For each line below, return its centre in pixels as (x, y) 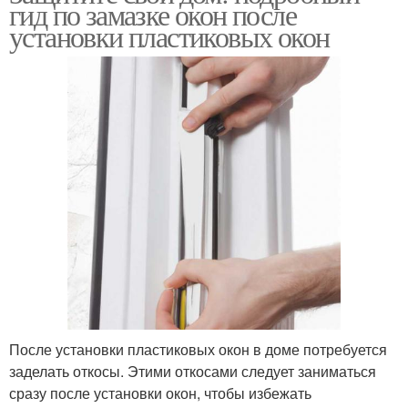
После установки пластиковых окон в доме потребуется (198, 349)
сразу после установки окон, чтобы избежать (160, 393)
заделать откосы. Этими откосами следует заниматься (193, 371)
